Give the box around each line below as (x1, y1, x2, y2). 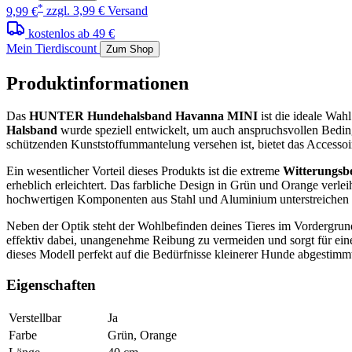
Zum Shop (106, 42, 153, 55)
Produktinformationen (6, 72, 189, 93)
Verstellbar (9, 310, 61, 324)
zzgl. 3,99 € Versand (46, 4, 148, 18)
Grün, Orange (108, 328, 177, 342)
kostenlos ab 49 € (28, 26, 115, 40)
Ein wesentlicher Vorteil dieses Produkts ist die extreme (6, 164, 283, 178)
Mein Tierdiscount (6, 41, 97, 55)
